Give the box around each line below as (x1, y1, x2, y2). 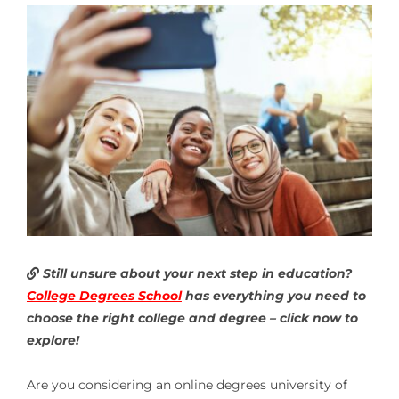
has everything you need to (184, 287, 366, 304)
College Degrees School (26, 287, 182, 304)
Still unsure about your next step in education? (38, 265, 352, 281)
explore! (26, 331, 79, 348)
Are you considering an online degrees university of (26, 376, 347, 393)
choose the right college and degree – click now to (26, 309, 358, 326)
